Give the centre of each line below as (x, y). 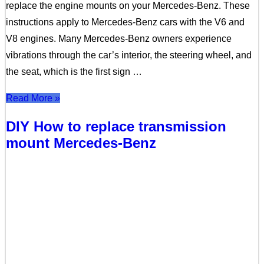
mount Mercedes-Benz (81, 143)
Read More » (33, 98)
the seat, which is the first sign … (74, 71)
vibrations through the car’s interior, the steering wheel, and (129, 55)
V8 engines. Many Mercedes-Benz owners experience (119, 38)
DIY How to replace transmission (116, 126)
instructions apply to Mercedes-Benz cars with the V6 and (125, 22)
